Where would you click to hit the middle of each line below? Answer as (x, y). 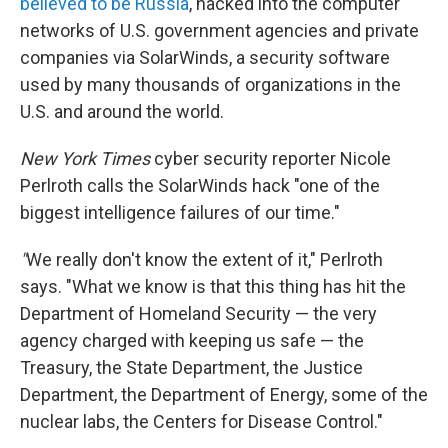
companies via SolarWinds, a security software (205, 58)
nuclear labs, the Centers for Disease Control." (201, 422)
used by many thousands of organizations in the (210, 85)
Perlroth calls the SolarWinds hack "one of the (200, 186)
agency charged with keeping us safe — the (192, 341)
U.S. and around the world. (122, 112)
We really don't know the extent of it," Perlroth (204, 260)
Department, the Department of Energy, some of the (224, 395)
